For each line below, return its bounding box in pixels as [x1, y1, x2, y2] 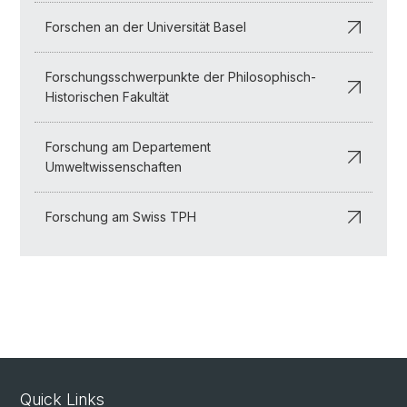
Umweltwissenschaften [45, 158, 182, 174]
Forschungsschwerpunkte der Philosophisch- [45, 68, 316, 84]
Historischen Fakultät [45, 88, 169, 104]
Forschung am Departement [45, 138, 211, 154]
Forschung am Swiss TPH [45, 208, 196, 224]
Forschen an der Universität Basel [45, 18, 246, 35]
